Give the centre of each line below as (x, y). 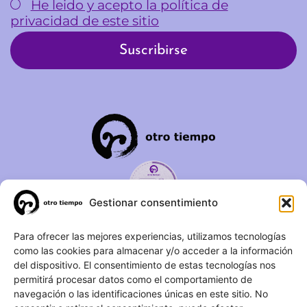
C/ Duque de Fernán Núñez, (153, 237)
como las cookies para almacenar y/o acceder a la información (153, 250)
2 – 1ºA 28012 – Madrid (153, 256)
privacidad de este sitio (85, 21)
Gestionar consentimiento (153, 202)
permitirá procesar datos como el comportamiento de (133, 279)
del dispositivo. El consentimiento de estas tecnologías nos (145, 265)
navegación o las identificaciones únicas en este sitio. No (141, 294)
